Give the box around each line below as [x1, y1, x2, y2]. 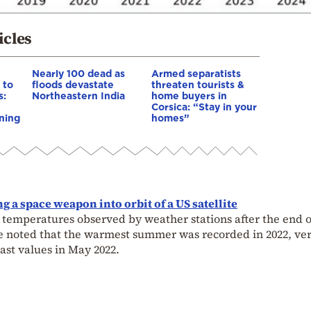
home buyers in [151, 90, 227, 101]
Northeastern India [32, 90, 125, 101]
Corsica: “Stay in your [151, 101, 257, 112]
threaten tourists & [151, 78, 244, 90]
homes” [151, 112, 190, 123]
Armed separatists [151, 67, 241, 78]
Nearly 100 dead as [32, 67, 125, 78]
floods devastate [32, 78, 114, 90]
